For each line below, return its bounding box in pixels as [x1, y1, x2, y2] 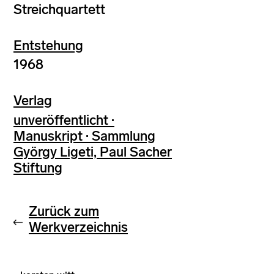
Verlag [13, 92, 52, 109]
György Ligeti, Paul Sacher [13, 143, 172, 160]
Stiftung [13, 159, 62, 176]
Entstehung [13, 37, 83, 54]
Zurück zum [29, 202, 99, 220]
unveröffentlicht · [13, 111, 114, 128]
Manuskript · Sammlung [13, 127, 155, 144]
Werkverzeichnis [29, 218, 128, 235]
